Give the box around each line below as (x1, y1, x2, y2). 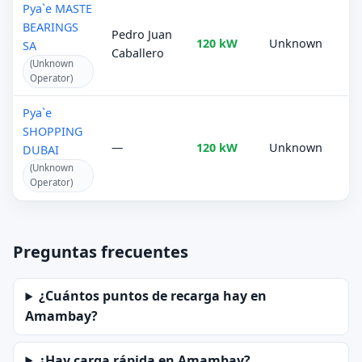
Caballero (112, 44, 165, 61)
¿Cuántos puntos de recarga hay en (39, 287, 267, 305)
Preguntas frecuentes (13, 240, 188, 263)
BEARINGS (23, 19, 79, 35)
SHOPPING (23, 123, 83, 139)
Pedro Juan (112, 26, 173, 42)
